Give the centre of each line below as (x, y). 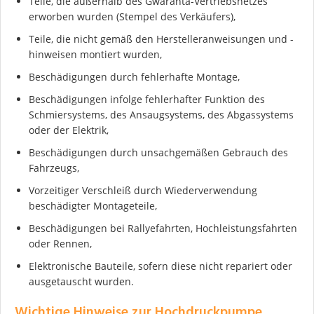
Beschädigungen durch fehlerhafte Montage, (134, 76)
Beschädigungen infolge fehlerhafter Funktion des (147, 99)
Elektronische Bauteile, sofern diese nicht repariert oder (161, 266)
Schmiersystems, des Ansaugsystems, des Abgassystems (161, 114)
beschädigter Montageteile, (93, 205)
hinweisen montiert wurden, (95, 54)
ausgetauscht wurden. (81, 281)
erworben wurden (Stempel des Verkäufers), (132, 16)
